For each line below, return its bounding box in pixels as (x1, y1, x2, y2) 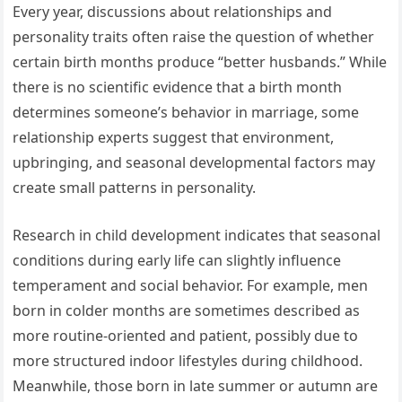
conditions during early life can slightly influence (13, 250, 342, 271)
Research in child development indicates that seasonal (13, 225, 381, 246)
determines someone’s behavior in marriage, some (13, 102, 360, 123)
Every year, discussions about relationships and (13, 2, 333, 22)
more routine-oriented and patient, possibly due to (13, 326, 359, 346)
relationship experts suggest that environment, (13, 127, 335, 148)
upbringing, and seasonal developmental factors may (13, 153, 376, 173)
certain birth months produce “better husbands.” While (13, 52, 388, 73)
